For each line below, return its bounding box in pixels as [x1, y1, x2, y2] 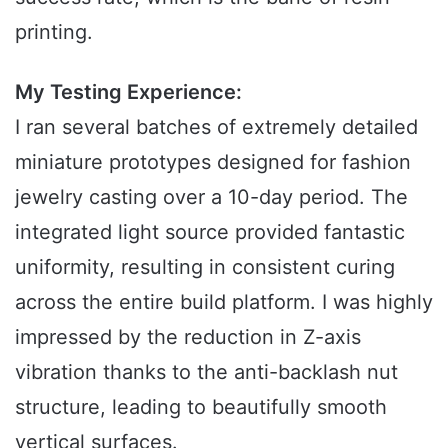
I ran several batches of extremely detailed [15, 115, 418, 140]
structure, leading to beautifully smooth [15, 395, 387, 420]
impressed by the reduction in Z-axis [15, 325, 361, 350]
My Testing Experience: [15, 80, 242, 105]
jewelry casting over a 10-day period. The [15, 185, 408, 210]
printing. [15, 20, 93, 45]
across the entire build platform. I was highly [15, 290, 433, 315]
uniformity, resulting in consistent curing [15, 255, 395, 280]
